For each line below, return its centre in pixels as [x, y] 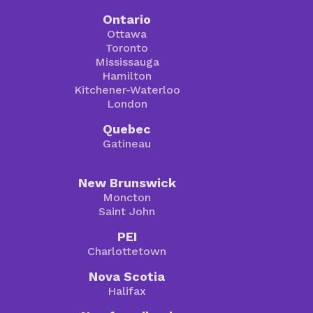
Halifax [127, 291]
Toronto [127, 48]
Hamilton [127, 76]
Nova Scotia [127, 277]
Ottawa [127, 34]
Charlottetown [127, 252]
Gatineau [127, 144]
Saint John [127, 212]
